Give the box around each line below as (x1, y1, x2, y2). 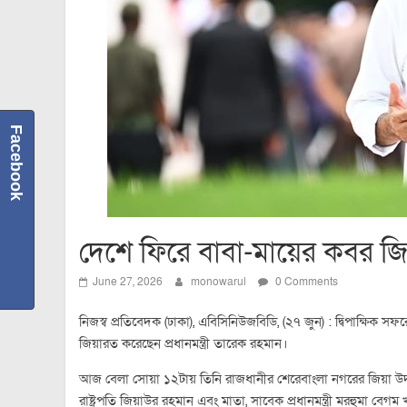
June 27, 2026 (93, 274, 163, 289)
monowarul (191, 274, 249, 289)
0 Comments (273, 274, 338, 289)
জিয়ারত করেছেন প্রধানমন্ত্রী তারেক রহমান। (79, 334, 288, 352)
